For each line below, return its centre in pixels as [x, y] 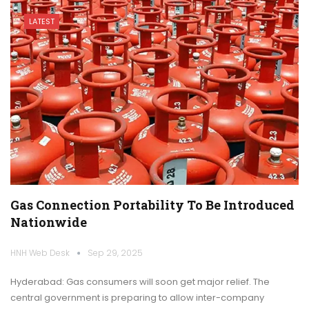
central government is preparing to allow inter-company [137, 297]
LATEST [42, 22]
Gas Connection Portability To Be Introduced [152, 205]
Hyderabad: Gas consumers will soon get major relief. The [140, 281]
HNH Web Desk [41, 252]
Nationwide [49, 222]
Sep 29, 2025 [115, 252]
